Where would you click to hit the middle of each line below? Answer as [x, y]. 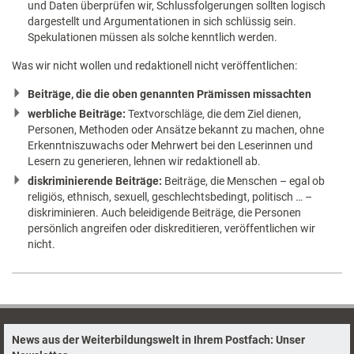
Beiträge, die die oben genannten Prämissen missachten [169, 94]
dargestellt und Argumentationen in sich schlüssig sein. [162, 21]
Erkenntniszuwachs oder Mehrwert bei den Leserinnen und [170, 145]
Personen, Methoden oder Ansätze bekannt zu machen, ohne [176, 129]
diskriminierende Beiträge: [96, 181]
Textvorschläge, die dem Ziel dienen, [215, 113]
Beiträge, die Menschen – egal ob [245, 181]
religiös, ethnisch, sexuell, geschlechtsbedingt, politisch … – [170, 196]
